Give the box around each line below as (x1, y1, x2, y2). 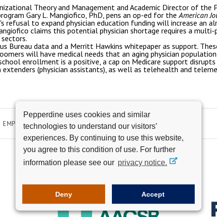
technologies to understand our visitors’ (23, 122, 157, 130)
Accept (141, 190, 165, 198)
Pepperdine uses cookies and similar (23, 110, 150, 119)
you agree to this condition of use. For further (23, 145, 175, 154)
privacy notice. (118, 158, 168, 167)
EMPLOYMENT (3, 120, 44, 128)
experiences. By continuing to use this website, (23, 133, 184, 142)
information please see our (23, 158, 116, 167)
